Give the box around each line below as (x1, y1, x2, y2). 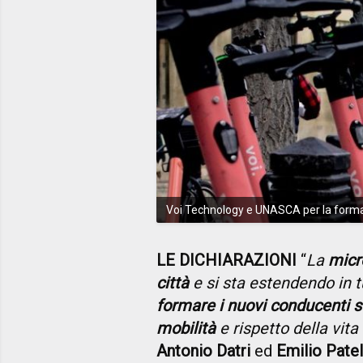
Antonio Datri (156, 340, 250, 361)
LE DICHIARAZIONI (156, 250, 297, 270)
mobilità (156, 318, 216, 338)
